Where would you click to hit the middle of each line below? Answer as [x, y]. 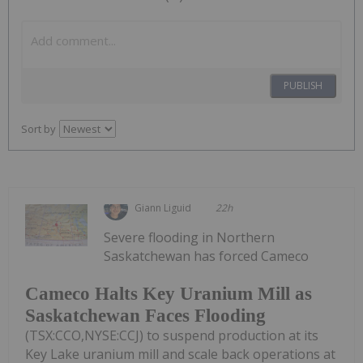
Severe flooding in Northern [190, 238]
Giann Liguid [163, 208]
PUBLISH [303, 86]
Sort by [38, 129]
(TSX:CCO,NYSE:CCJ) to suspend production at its [172, 335]
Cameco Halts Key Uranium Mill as [169, 293]
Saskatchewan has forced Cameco [207, 256]
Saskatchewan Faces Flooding [145, 315]
